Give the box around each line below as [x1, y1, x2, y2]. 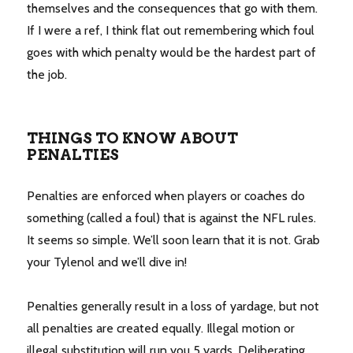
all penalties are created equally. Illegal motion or [27, 321, 295, 336]
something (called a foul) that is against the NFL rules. [27, 210, 317, 226]
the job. [27, 67, 68, 83]
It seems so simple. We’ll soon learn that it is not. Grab [27, 232, 321, 248]
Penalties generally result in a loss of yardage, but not [27, 299, 320, 314]
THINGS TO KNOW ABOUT [27, 129, 239, 148]
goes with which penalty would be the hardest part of [27, 45, 317, 61]
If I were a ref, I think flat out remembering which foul [27, 23, 315, 39]
